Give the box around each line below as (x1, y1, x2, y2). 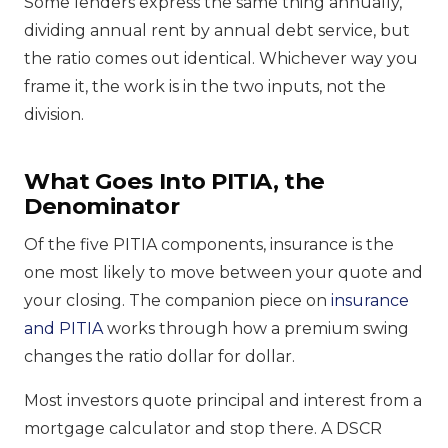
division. (24, 104, 84, 124)
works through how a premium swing (103, 318, 409, 338)
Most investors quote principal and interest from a (24, 390, 422, 410)
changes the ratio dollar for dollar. (24, 346, 295, 366)
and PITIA (24, 318, 103, 338)
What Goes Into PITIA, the (24, 166, 325, 195)
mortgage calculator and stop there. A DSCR (24, 418, 382, 438)
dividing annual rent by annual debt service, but (24, 20, 410, 40)
